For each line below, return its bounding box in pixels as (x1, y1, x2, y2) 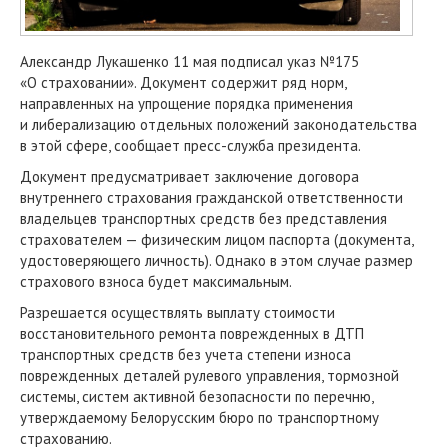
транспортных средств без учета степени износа (20, 345, 351, 365)
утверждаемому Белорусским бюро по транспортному (20, 408, 379, 428)
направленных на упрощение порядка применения (20, 94, 353, 114)
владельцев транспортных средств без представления (20, 209, 387, 229)
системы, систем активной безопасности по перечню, (20, 387, 373, 407)
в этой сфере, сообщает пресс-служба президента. (20, 136, 361, 156)
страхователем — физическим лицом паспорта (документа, (20, 230, 413, 250)
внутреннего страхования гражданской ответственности (20, 188, 403, 208)
